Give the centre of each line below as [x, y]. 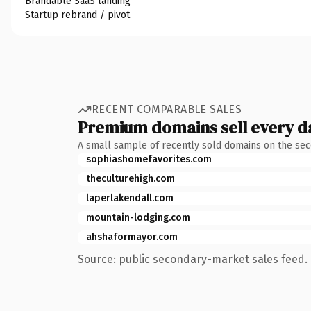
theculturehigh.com [131, 178]
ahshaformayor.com [132, 237]
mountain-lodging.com [138, 217]
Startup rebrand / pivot [77, 15]
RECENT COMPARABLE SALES [167, 109]
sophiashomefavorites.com [149, 159]
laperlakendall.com [130, 198]
